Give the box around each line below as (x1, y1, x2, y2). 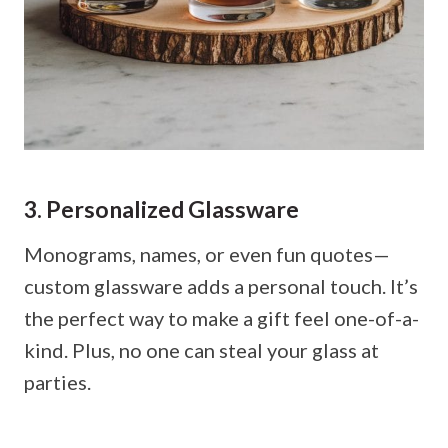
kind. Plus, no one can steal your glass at (24, 337, 379, 362)
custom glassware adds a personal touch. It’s (24, 273, 418, 298)
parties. (24, 369, 91, 394)
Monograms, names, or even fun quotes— (24, 241, 390, 266)
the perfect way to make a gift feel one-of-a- (24, 305, 419, 330)
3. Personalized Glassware (24, 195, 299, 224)
